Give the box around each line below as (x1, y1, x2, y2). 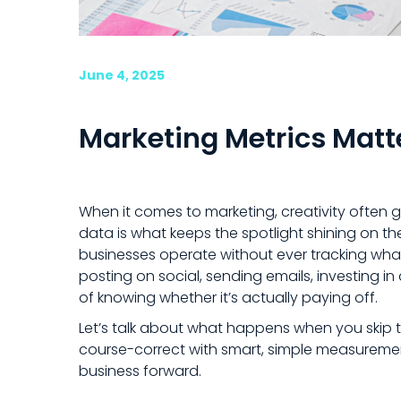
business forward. (79, 361, 201, 381)
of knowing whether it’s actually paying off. (79, 287, 378, 308)
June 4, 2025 (79, 66, 165, 84)
